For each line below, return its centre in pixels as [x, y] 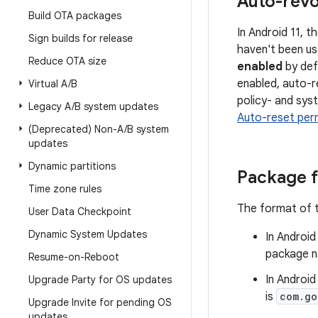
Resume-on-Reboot [74, 257]
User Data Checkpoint [80, 212]
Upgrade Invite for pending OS [100, 302]
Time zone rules [65, 189]
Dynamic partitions [72, 166]
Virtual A [48, 84]
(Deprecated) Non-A [76, 129]
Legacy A [50, 106]
